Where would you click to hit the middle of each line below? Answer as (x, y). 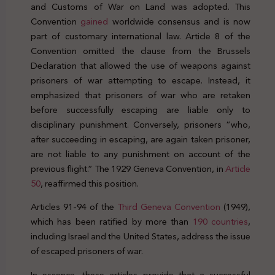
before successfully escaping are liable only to (141, 110)
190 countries (220, 222)
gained (95, 21)
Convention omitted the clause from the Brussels (141, 51)
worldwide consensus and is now (180, 21)
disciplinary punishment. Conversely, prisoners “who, (141, 124)
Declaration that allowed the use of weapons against (141, 65)
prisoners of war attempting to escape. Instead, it (141, 80)
